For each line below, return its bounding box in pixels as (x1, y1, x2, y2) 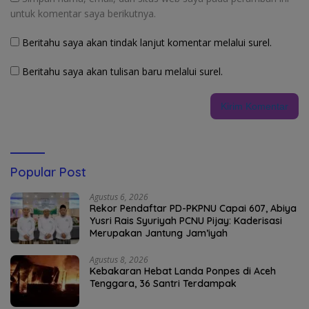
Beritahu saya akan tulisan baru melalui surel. (22, 65, 223, 79)
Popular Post (10, 164, 86, 181)
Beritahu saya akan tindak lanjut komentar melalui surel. (22, 36, 272, 50)
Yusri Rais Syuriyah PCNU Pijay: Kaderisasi (90, 215, 282, 228)
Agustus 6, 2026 (90, 191, 148, 203)
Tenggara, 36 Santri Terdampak (90, 277, 237, 290)
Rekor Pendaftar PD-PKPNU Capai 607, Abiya (90, 202, 297, 215)
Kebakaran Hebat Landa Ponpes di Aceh (90, 265, 276, 278)
